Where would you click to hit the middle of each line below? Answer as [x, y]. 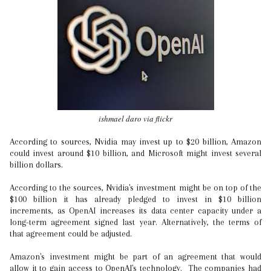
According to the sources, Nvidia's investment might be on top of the [135, 188]
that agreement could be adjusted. [72, 233]
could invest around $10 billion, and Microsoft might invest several [135, 153]
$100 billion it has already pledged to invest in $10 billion [135, 199]
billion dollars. [38, 165]
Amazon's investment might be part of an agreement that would [135, 256]
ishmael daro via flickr [135, 119]
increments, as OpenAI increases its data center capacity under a [135, 211]
